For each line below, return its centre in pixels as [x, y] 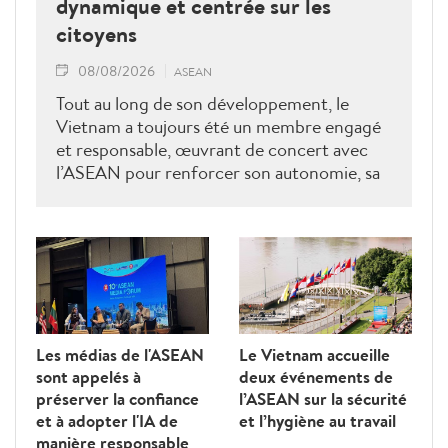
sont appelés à [88, 377]
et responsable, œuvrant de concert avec [212, 150]
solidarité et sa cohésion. [151, 196]
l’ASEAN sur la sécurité [323, 399]
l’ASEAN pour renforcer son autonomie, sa [218, 173]
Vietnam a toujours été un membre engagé [218, 127]
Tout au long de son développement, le [202, 104]
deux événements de [316, 377]
